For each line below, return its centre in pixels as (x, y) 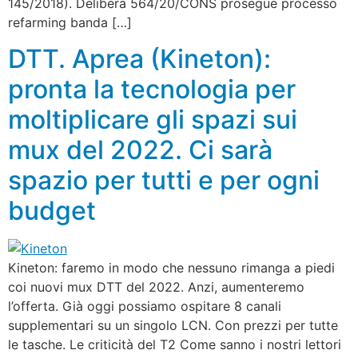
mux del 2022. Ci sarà (140, 149)
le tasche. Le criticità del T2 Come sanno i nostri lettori (175, 344)
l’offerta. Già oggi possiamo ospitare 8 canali (145, 306)
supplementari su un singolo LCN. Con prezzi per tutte (173, 325)
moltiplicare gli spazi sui (153, 119)
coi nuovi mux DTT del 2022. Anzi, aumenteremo (156, 286)
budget (52, 210)
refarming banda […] (70, 23)
